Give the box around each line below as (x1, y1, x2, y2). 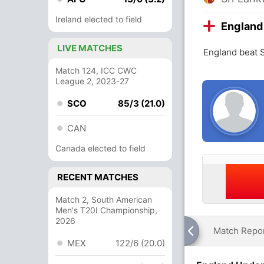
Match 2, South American (55, 194, 152, 204)
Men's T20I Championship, (55, 205, 157, 215)
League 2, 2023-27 (55, 76, 129, 86)
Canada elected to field (55, 143, 146, 153)
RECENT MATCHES (57, 171, 138, 183)
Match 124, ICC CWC (55, 65, 137, 75)
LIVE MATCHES (57, 42, 123, 54)
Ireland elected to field (55, 14, 142, 24)
